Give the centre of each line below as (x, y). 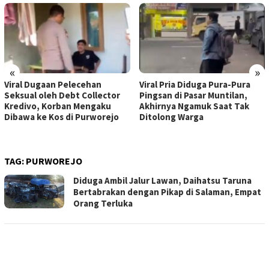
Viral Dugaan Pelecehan (53, 85)
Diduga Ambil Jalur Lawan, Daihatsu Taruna (162, 181)
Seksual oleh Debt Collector (62, 95)
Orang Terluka (103, 204)
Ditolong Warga (171, 117)
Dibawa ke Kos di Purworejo (62, 117)
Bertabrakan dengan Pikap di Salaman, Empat (167, 192)
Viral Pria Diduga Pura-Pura (195, 85)
